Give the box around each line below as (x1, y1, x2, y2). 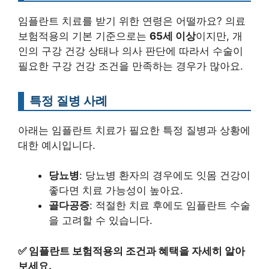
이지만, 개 (196, 29, 243, 42)
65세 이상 (150, 29, 196, 42)
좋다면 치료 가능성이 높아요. (49, 184, 183, 196)
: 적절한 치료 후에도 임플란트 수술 (89, 199, 250, 211)
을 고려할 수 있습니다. (49, 214, 153, 226)
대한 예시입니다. (18, 139, 95, 151)
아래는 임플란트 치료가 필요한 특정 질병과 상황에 (18, 124, 250, 136)
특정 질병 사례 (29, 92, 107, 108)
